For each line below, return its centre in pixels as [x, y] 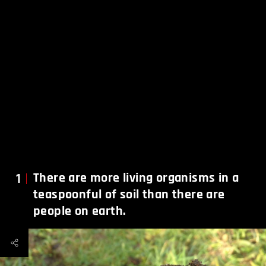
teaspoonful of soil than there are [129, 194]
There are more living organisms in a [136, 178]
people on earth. [80, 211]
